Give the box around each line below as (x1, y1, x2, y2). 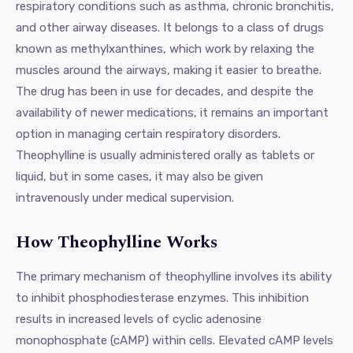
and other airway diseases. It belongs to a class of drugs (16, 20, 324, 35)
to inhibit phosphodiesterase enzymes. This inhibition (16, 290, 309, 305)
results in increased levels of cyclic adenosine (16, 311, 262, 326)
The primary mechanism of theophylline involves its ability (16, 269, 332, 284)
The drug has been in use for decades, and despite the (16, 84, 314, 98)
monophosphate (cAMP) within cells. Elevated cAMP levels (16, 333, 333, 347)
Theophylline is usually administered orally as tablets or (16, 147, 314, 162)
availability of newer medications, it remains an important (16, 105, 329, 120)
